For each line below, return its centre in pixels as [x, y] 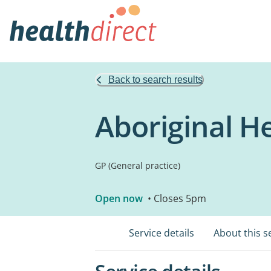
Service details [162, 233]
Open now [119, 198]
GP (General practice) [138, 165]
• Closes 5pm [176, 198]
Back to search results [155, 80]
